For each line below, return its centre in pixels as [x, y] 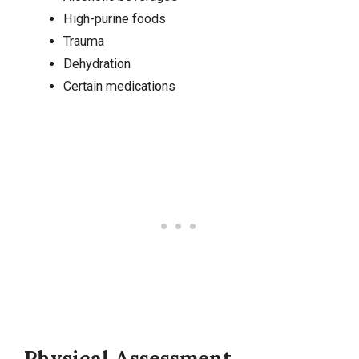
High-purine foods [114, 19]
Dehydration [97, 64]
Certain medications [119, 87]
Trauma [83, 42]
